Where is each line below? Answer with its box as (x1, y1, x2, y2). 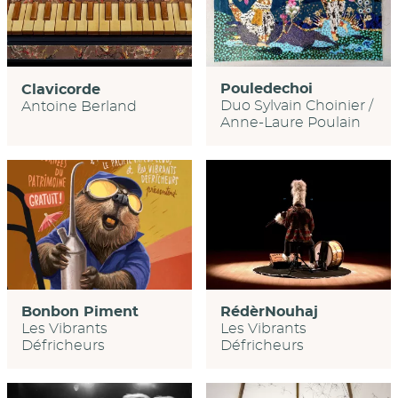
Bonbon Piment (21, 305, 139, 320)
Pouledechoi (219, 82, 313, 97)
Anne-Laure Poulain (219, 115, 361, 131)
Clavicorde (21, 82, 100, 97)
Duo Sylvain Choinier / (219, 99, 373, 114)
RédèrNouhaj (219, 305, 318, 320)
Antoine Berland (21, 99, 137, 114)
